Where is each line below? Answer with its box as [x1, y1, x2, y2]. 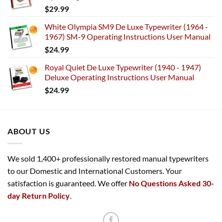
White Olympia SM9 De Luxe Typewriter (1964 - [45, 22, 208, 32]
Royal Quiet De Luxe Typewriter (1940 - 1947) [45, 62, 201, 72]
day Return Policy [7, 190, 70, 200]
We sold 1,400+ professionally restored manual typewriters [7, 153, 209, 163]
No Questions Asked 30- [129, 178, 214, 188]
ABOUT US [7, 126, 51, 136]
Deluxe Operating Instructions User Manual [45, 72, 194, 82]
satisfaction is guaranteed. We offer [7, 178, 129, 188]
